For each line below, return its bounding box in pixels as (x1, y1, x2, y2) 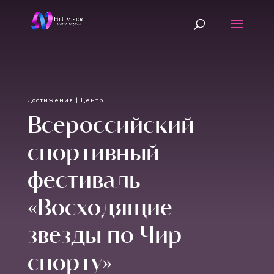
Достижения (27, 97, 73, 103)
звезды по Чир (27, 220, 182, 248)
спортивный (27, 138, 160, 165)
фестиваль (27, 165, 140, 193)
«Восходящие (27, 193, 172, 220)
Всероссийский (27, 110, 194, 138)
